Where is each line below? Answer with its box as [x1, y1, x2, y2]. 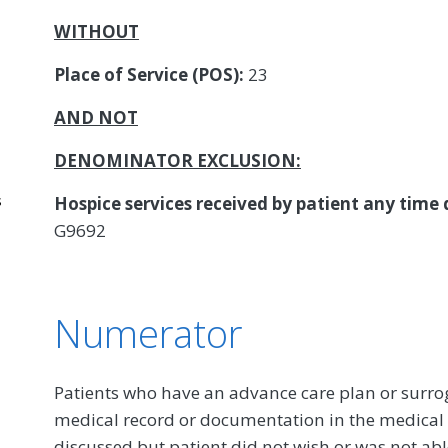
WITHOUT [54, 19, 139, 43]
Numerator [54, 306, 242, 359]
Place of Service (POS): [54, 62, 244, 86]
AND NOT [54, 105, 138, 129]
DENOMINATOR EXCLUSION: [54, 148, 301, 172]
